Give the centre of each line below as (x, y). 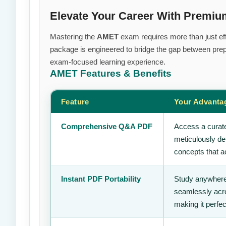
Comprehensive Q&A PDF (107, 126)
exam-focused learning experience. (108, 62)
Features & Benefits (126, 73)
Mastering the (73, 37)
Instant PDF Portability (101, 179)
